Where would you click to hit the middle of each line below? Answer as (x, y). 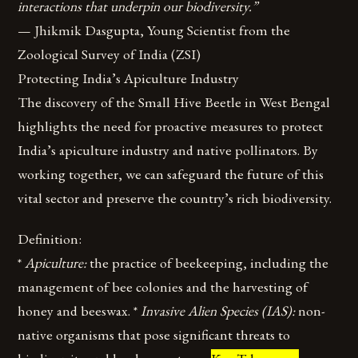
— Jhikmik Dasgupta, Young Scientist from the (154, 30)
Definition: (50, 239)
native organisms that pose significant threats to (154, 335)
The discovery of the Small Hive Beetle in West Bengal (174, 102)
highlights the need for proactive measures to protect (171, 126)
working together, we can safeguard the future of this (171, 174)
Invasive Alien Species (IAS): (218, 311)
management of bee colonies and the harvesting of (163, 287)
